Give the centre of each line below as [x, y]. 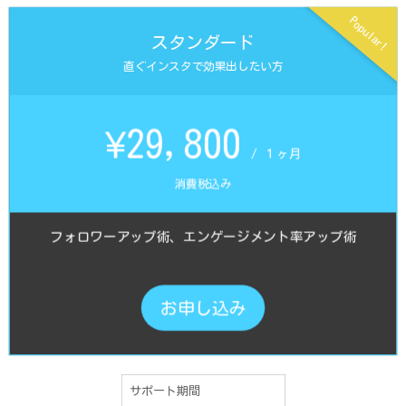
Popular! [369, 33]
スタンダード [203, 43]
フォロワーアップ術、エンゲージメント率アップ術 [203, 237]
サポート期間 [164, 390]
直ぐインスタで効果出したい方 [203, 66]
